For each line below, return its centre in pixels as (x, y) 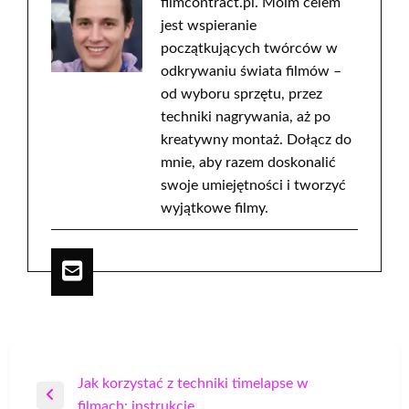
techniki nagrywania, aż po (246, 117)
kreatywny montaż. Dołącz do (256, 140)
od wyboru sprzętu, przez (241, 94)
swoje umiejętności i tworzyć (253, 186)
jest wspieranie (209, 26)
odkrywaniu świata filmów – (251, 72)
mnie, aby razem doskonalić (248, 163)
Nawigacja (77, 385)
